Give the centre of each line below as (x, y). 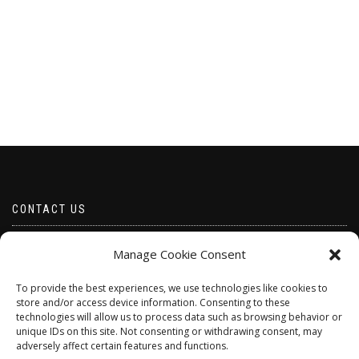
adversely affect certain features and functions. (122, 346)
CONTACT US (49, 209)
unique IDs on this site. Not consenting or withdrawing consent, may (169, 331)
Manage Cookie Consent (179, 254)
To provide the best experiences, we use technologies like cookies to (172, 288)
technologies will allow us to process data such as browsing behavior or (179, 317)
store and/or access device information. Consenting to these (153, 303)
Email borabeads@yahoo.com (91, 247)
